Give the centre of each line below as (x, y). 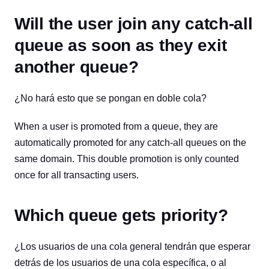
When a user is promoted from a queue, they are (116, 126)
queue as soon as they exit (121, 45)
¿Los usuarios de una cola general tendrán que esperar (132, 246)
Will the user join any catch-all (134, 24)
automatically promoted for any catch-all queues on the (130, 143)
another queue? (77, 67)
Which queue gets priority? (121, 215)
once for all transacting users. (77, 175)
